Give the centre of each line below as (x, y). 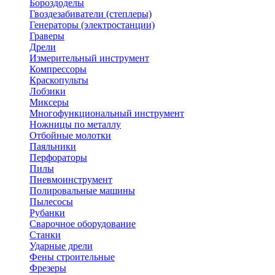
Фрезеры (48, 268)
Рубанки (47, 213)
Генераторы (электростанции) (92, 25)
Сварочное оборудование (83, 224)
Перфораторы (58, 157)
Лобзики (48, 91)
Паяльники (53, 146)
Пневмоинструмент (71, 180)
